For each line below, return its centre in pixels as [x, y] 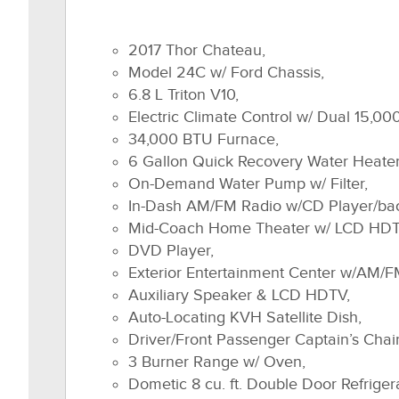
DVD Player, [171, 251]
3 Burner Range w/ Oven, [217, 362]
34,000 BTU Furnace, [204, 139]
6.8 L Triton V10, [183, 95]
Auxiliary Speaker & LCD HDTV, [239, 295]
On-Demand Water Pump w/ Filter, [248, 184]
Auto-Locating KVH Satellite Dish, [245, 318]
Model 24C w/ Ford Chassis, [226, 73]
